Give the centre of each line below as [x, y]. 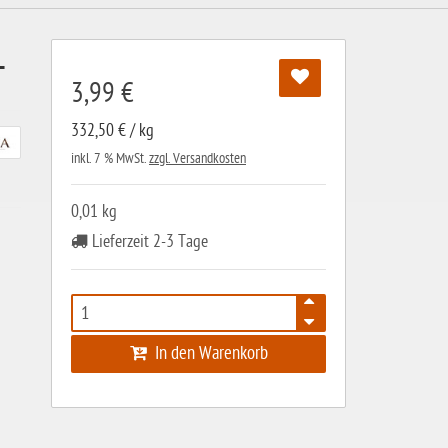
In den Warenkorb [207, 353]
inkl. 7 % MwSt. [110, 158]
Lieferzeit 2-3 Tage [148, 241]
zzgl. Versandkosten [197, 158]
